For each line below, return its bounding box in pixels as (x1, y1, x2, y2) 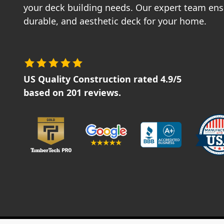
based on (23, 86, 66, 98)
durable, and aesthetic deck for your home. (23, 14, 206, 27)
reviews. (81, 86, 121, 98)
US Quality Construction (23, 72, 131, 85)
